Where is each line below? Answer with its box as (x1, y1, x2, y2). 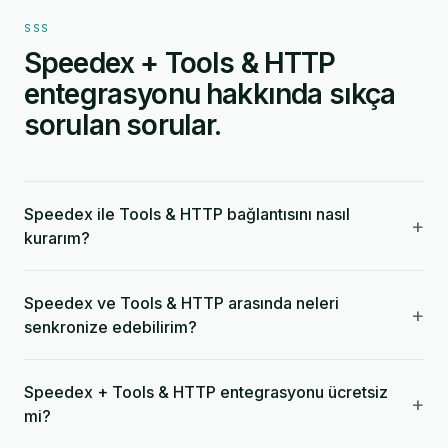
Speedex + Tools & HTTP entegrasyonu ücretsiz (24, 382, 388, 402)
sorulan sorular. (24, 108, 222, 142)
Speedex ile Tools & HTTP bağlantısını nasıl (24, 204, 350, 224)
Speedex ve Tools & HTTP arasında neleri (24, 293, 339, 313)
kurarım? (24, 228, 90, 248)
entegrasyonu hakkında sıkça (24, 77, 396, 111)
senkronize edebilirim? (24, 317, 197, 337)
